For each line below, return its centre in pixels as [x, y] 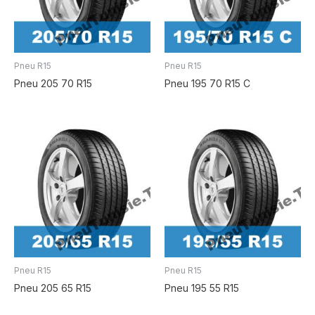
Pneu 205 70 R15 [53, 83]
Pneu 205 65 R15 [53, 288]
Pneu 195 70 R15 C [207, 83]
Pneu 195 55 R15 [202, 288]
